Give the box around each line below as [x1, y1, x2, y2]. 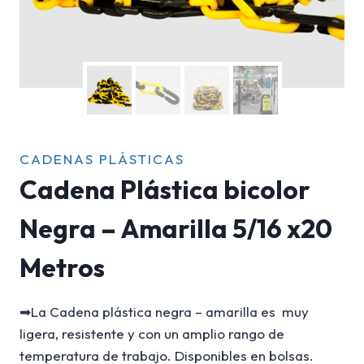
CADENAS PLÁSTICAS [19, 150, 184, 168]
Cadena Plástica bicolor [19, 173, 310, 206]
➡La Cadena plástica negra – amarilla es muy [19, 303, 309, 321]
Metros [19, 251, 105, 284]
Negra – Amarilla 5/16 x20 [19, 212, 332, 245]
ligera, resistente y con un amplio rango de [19, 325, 284, 343]
